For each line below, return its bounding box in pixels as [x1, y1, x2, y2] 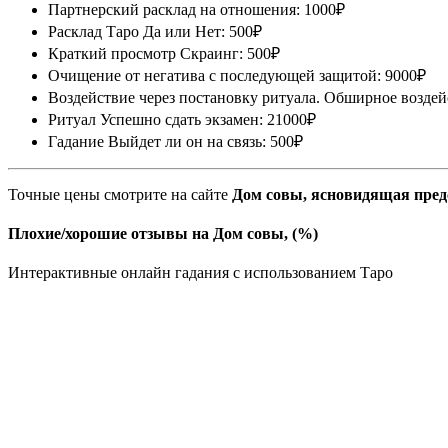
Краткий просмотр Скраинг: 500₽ [48, 44, 280, 62]
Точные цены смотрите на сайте [8, 185, 232, 203]
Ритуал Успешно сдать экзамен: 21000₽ [48, 110, 316, 128]
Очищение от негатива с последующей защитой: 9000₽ [48, 66, 426, 84]
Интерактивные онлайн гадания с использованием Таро [8, 264, 393, 282]
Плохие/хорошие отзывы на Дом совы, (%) [8, 224, 318, 242]
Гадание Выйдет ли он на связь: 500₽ [48, 132, 303, 150]
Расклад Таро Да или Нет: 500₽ [48, 22, 262, 40]
